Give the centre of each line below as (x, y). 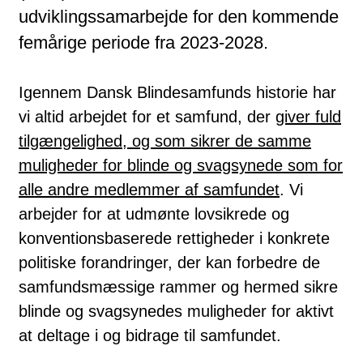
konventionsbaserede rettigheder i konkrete (174, 238)
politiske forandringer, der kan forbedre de (169, 262)
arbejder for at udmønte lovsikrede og (154, 214)
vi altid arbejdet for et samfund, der (147, 116)
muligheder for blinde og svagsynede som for (181, 165)
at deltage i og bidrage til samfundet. (150, 335)
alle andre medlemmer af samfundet (149, 189)
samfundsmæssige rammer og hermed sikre (178, 286)
